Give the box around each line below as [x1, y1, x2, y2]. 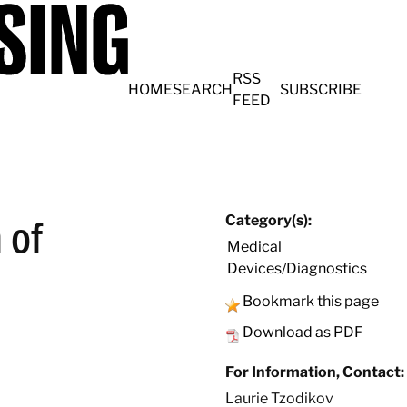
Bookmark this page [243, 293, 379, 310]
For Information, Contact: [225, 363, 404, 381]
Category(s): [225, 212, 312, 229]
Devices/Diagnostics [227, 260, 367, 277]
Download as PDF [243, 323, 363, 341]
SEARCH [173, 81, 233, 98]
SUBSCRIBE [280, 81, 362, 98]
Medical [227, 238, 282, 255]
